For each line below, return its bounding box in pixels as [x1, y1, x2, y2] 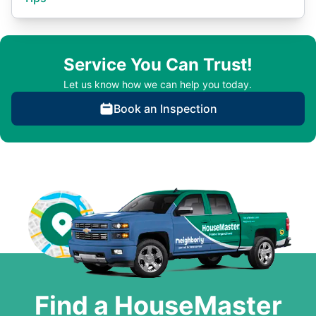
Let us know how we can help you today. [63, 78, 252, 90]
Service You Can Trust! [63, 54, 253, 75]
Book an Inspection [113, 102, 217, 116]
